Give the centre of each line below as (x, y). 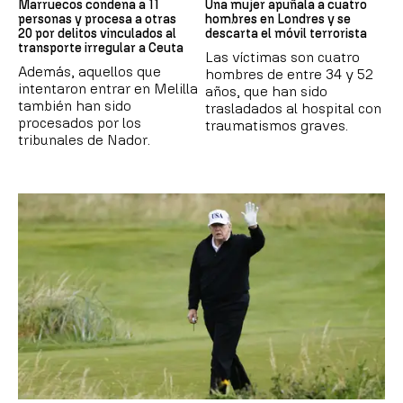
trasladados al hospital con (293, 108)
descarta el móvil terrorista (286, 33)
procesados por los (80, 122)
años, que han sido (266, 91)
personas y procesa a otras (97, 19)
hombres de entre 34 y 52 (289, 74)
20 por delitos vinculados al (97, 33)
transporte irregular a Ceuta (101, 48)
